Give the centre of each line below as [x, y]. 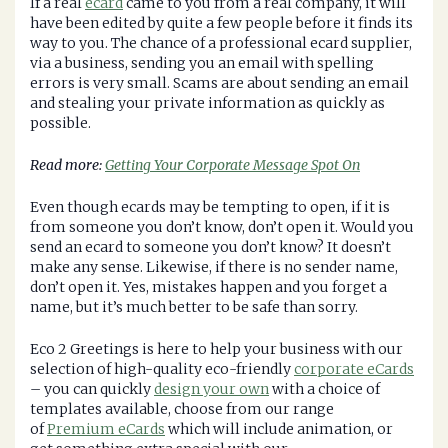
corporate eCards [354, 369]
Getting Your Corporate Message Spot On [232, 165]
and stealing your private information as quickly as [207, 103]
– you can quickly [92, 389]
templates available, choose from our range [182, 409]
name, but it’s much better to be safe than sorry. [194, 307]
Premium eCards [106, 429]
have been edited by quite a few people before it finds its [221, 23]
